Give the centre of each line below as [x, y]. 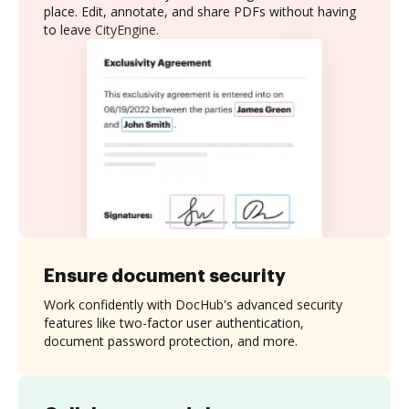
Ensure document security [165, 275]
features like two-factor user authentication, [174, 322]
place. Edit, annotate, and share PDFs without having [200, 11]
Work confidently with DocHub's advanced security [193, 304]
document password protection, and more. [171, 341]
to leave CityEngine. [101, 30]
